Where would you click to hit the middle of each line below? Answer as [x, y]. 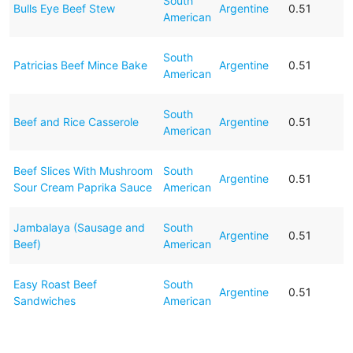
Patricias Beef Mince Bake [80, 65]
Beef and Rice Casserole [76, 121]
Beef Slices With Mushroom [83, 170]
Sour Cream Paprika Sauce [82, 187]
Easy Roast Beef [55, 284]
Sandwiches [44, 300]
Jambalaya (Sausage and [79, 227]
